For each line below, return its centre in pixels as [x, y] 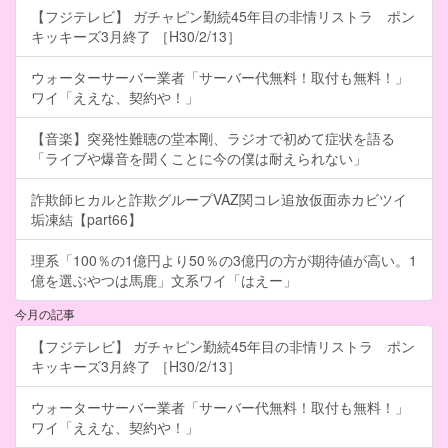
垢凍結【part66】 [86, 219]
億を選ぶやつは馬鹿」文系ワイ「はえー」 [164, 280]
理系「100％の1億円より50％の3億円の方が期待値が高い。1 [224, 260]
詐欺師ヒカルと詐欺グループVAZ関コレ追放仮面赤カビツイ [219, 199]
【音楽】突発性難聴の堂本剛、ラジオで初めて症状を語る [213, 138]
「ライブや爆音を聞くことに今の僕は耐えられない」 [199, 158]
